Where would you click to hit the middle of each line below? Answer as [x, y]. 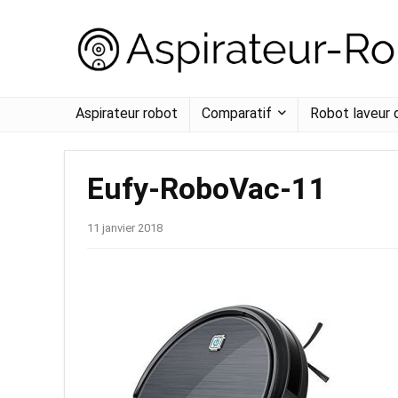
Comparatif [237, 114]
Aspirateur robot [127, 114]
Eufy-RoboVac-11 [207, 189]
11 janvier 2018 [125, 228]
